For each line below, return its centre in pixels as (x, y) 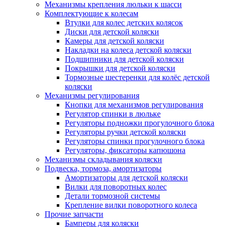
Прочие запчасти (74, 214)
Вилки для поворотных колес (116, 187)
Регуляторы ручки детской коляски (125, 132)
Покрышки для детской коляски (120, 68)
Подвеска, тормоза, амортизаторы (103, 168)
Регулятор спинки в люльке (113, 114)
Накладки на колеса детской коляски (128, 50)
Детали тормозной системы (112, 196)
